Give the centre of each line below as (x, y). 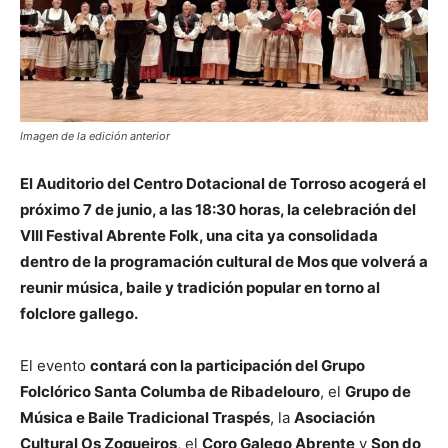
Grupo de (378, 391)
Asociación (334, 417)
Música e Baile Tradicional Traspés (145, 417)
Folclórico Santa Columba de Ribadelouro (170, 391)
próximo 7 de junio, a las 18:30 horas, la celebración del (218, 209)
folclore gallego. (79, 313)
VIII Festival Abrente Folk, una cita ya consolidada (199, 235)
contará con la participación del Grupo (227, 365)
